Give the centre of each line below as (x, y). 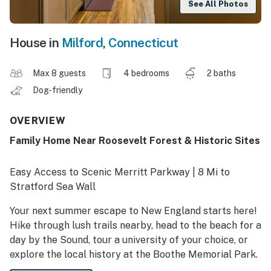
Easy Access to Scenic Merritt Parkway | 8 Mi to (120, 172)
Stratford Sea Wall (53, 187)
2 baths (221, 73)
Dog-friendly (58, 90)
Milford (82, 43)
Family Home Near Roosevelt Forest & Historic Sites (135, 141)
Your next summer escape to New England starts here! (133, 211)
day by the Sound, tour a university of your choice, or (129, 240)
